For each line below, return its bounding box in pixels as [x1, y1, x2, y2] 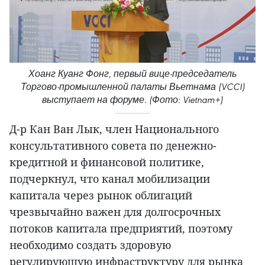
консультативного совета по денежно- [9, 138, 216, 153]
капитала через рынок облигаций [9, 188, 192, 203]
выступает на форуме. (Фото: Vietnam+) [42, 94, 223, 106]
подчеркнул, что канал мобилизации [9, 172, 210, 186]
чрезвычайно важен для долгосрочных [9, 205, 221, 219]
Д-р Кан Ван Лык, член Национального [9, 122, 219, 137]
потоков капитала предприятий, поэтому [9, 221, 232, 236]
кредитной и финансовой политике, [9, 155, 204, 170]
